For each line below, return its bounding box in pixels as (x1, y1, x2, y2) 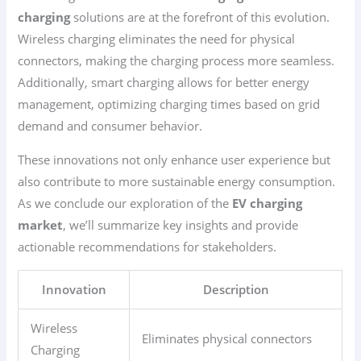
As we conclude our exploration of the (18, 194, 233, 211)
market (18, 216, 64, 233)
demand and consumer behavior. (18, 118, 203, 135)
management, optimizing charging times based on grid (18, 96, 321, 113)
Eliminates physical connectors (142, 330, 313, 346)
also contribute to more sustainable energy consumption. (18, 172, 336, 189)
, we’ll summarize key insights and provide (63, 216, 299, 233)
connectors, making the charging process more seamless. (18, 52, 335, 69)
